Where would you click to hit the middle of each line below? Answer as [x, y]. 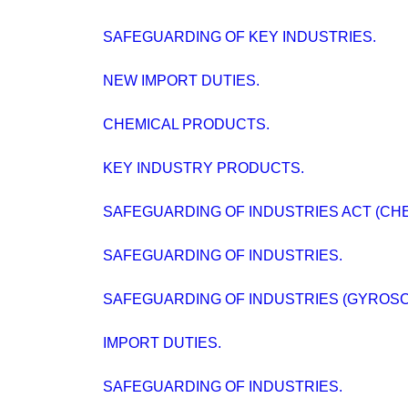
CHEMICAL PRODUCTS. [186, 124]
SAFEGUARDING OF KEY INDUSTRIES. [240, 37]
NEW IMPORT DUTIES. [181, 81]
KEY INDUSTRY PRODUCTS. [204, 168]
